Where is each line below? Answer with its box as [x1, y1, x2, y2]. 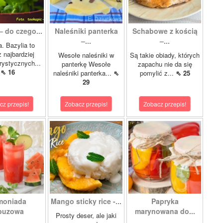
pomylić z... [139, 68, 176, 78]
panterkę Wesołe [62, 59, 111, 69]
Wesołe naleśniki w [58, 50, 114, 60]
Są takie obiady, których [130, 50, 200, 60]
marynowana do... [134, 206, 195, 216]
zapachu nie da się [137, 59, 192, 69]
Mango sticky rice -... [51, 196, 121, 206]
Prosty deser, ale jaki [56, 211, 116, 220]
